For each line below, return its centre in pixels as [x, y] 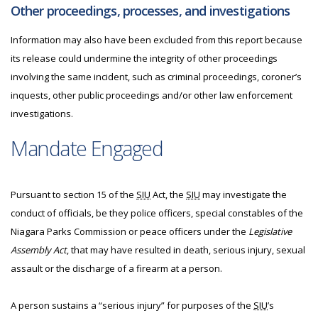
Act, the [168, 194]
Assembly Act [39, 250]
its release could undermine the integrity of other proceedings [144, 58]
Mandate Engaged [87, 148]
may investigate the [243, 194]
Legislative [270, 231]
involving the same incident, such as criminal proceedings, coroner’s [156, 77]
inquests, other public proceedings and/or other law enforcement [152, 95]
